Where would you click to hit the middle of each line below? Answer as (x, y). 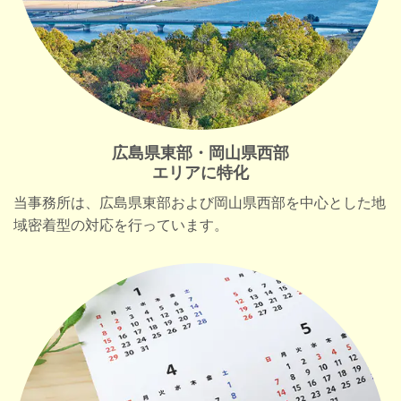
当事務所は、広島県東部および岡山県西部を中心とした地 (200, 202)
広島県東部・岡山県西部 (200, 153)
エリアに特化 (200, 172)
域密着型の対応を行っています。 (121, 225)
